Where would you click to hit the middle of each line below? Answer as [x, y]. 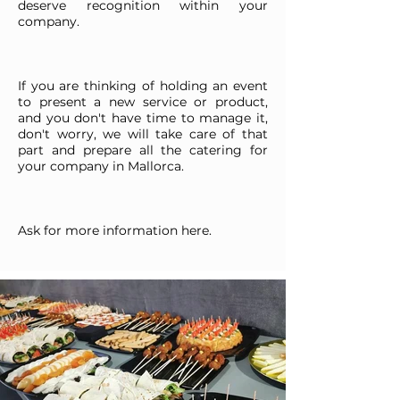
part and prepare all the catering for [143, 150]
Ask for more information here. [115, 230]
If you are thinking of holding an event [143, 86]
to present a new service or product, [143, 102]
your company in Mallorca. [101, 166]
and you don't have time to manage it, [143, 118]
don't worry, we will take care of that [143, 134]
